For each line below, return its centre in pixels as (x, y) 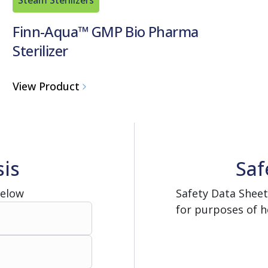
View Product (46, 86)
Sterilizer (40, 50)
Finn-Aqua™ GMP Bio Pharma (106, 31)
